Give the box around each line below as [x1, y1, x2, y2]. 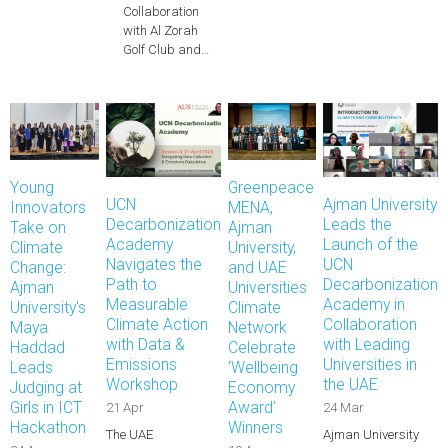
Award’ [227, 397, 276, 417]
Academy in [323, 294, 406, 314]
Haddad [9, 337, 65, 357]
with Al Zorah [122, 23, 198, 39]
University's [9, 297, 86, 317]
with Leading [323, 334, 411, 354]
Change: [9, 257, 66, 277]
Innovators [9, 197, 86, 217]
